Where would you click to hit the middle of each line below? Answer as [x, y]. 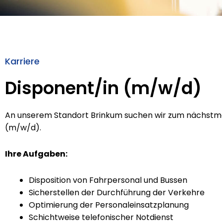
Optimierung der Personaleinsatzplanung [109, 205]
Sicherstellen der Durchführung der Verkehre [117, 193]
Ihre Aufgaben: [36, 154]
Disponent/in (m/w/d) [103, 88]
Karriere [22, 61]
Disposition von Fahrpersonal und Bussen [108, 180]
